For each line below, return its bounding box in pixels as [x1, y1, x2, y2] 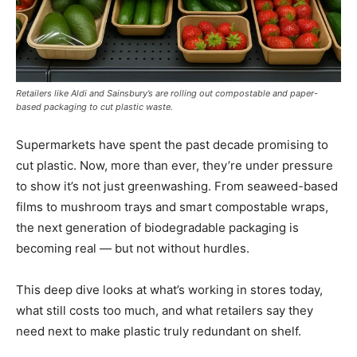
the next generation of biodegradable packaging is [16, 220, 299, 236]
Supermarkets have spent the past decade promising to [16, 137, 328, 153]
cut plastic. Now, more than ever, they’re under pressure [16, 158, 333, 174]
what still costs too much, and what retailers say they [16, 303, 313, 319]
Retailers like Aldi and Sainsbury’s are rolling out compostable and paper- [16, 88, 318, 100]
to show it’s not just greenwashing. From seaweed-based [16, 178, 338, 194]
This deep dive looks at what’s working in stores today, [16, 282, 323, 298]
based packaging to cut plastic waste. [16, 101, 173, 113]
